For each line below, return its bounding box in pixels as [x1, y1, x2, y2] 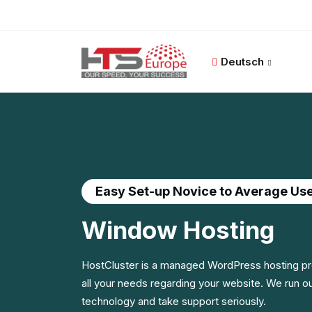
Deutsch [220, 55, 264, 69]
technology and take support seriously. [81, 294, 266, 308]
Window [81, 214, 178, 244]
